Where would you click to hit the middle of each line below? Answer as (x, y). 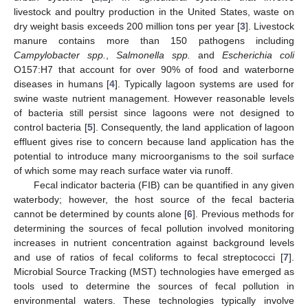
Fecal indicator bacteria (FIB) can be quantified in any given (164, 185)
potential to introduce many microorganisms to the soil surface (154, 156)
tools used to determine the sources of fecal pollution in (154, 286)
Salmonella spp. (153, 55)
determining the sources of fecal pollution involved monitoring (154, 228)
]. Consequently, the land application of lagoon (193, 127)
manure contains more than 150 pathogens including (154, 40)
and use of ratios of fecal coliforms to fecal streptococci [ (148, 257)
